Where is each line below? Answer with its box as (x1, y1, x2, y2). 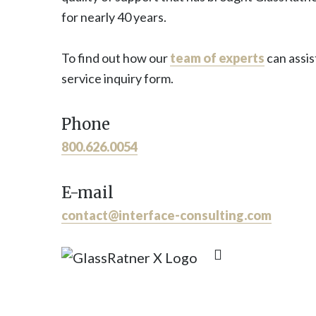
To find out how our (61, 50, 170, 66)
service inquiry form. (61, 71, 174, 86)
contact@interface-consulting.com (61, 207, 272, 223)
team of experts (170, 50, 265, 66)
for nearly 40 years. (61, 9, 166, 25)
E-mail (61, 183, 114, 202)
